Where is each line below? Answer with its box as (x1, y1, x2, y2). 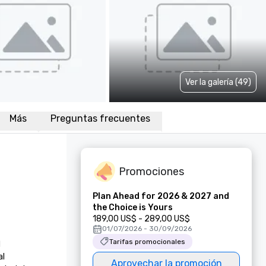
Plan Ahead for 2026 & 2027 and (93, 191, 229, 201)
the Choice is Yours (93, 202, 173, 213)
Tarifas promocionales (109, 237, 185, 246)
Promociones (119, 164, 184, 178)
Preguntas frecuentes (50, 113, 150, 124)
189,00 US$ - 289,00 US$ (93, 214, 190, 224)
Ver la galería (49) (185, 77, 251, 87)
